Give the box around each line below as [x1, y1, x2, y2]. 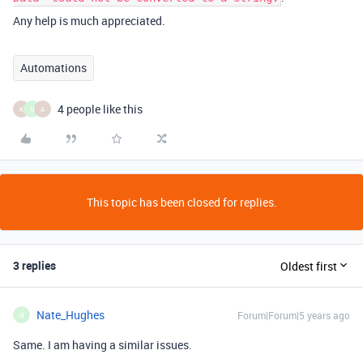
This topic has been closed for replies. [86, 194, 277, 210]
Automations [20, 60, 87, 75]
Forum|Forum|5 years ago [237, 309, 350, 322]
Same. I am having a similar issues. [13, 337, 192, 352]
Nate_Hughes [36, 307, 105, 322]
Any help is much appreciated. [13, 13, 165, 28]
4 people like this [58, 101, 143, 117]
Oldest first [280, 258, 337, 274]
